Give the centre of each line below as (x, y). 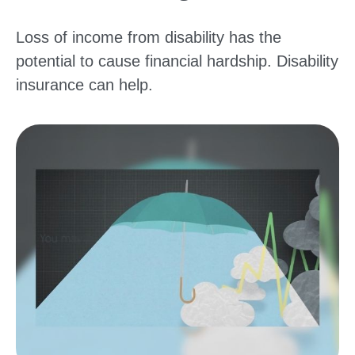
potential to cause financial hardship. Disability (177, 61)
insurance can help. (84, 84)
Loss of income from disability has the (149, 37)
